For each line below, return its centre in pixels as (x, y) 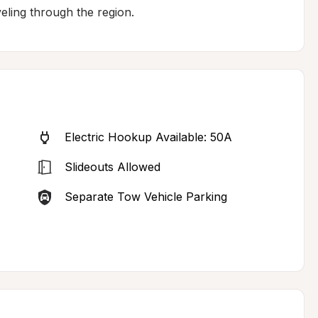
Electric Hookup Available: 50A (148, 137)
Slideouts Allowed (112, 167)
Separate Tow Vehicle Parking (146, 197)
